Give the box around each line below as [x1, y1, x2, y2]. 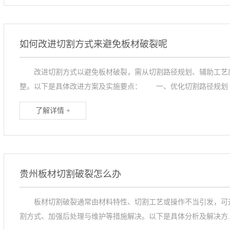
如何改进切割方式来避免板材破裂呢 [19, 39, 167, 49]
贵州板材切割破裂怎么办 [19, 169, 121, 179]
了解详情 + [35, 107, 70, 114]
